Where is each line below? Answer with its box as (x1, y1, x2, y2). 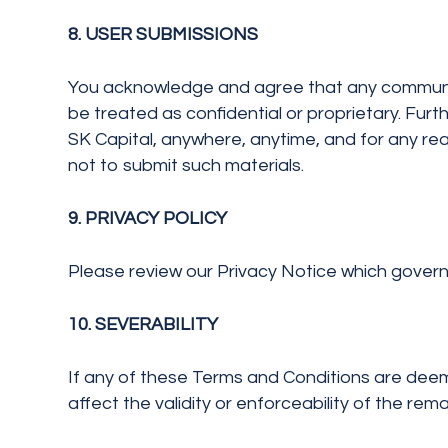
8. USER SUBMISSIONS (68, 25, 258, 44)
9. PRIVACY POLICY (68, 209, 227, 228)
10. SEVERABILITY (68, 315, 218, 334)
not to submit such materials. (68, 156, 304, 175)
